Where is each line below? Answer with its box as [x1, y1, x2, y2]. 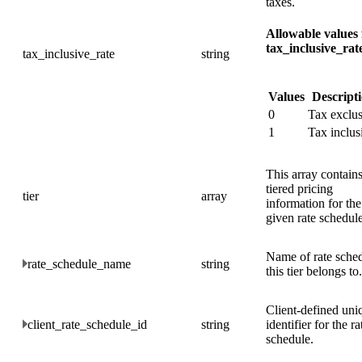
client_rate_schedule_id [27, 317, 147, 331]
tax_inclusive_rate [23, 46, 115, 61]
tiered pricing [266, 181, 333, 196]
